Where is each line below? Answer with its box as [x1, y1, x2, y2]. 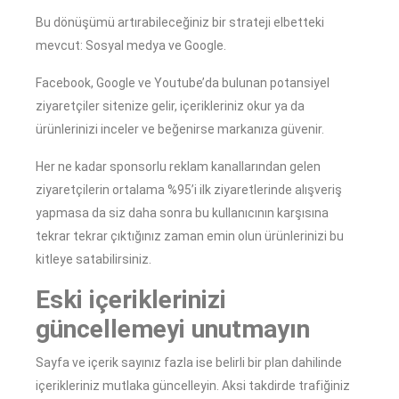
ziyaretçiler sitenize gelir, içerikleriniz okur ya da [36, 99, 305, 114]
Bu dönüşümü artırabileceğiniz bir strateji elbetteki [36, 15, 324, 30]
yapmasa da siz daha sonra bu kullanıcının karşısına [36, 206, 329, 221]
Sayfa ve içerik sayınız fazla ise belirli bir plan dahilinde [36, 355, 342, 370]
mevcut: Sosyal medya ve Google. [36, 38, 226, 53]
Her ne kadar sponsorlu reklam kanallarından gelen [36, 159, 321, 175]
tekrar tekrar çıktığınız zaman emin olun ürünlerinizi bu [36, 229, 344, 244]
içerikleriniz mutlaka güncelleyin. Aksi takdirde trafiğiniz [36, 379, 350, 394]
